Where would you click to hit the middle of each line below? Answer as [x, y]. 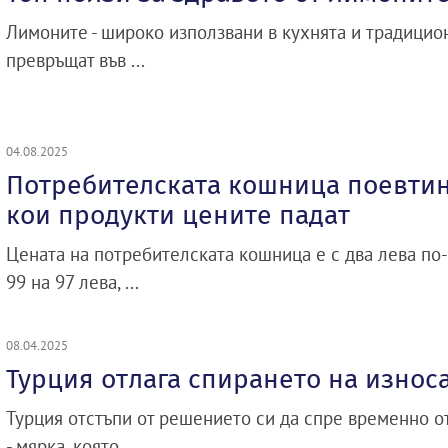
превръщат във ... [75, 60]
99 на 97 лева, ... [72, 282]
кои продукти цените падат [178, 215]
